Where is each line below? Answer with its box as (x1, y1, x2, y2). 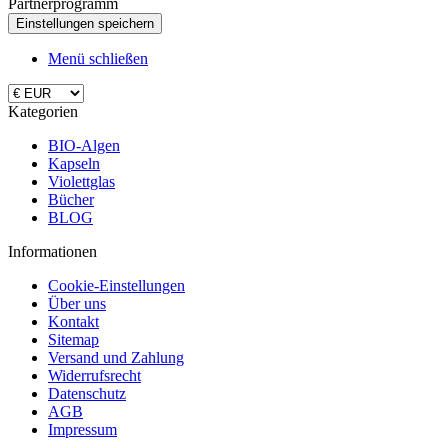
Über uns (48, 295, 106, 312)
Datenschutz (48, 385, 126, 402)
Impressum (48, 421, 117, 438)
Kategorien (8, 103, 78, 120)
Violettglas (48, 173, 115, 190)
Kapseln (48, 155, 100, 172)
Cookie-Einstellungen (48, 277, 185, 294)
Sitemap (48, 331, 99, 348)
